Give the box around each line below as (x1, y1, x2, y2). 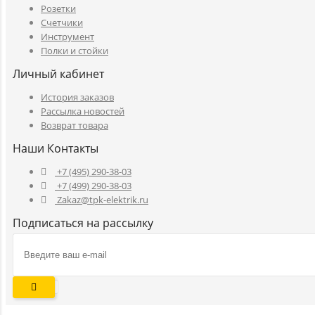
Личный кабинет (13, 66, 104, 82)
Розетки (41, 2, 76, 15)
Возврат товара (41, 119, 108, 132)
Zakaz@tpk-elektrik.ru (55, 193, 148, 207)
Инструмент (41, 30, 94, 44)
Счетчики (41, 16, 83, 30)
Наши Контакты (13, 141, 98, 157)
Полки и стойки (41, 44, 108, 58)
